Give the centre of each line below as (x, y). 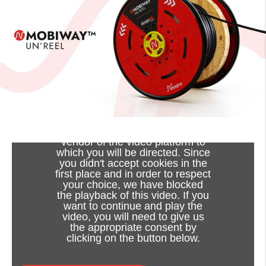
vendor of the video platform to (133, 142)
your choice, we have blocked (133, 185)
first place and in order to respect (133, 174)
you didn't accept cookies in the (133, 164)
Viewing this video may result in (133, 121)
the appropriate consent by (133, 228)
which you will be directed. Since (133, 153)
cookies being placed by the (133, 132)
